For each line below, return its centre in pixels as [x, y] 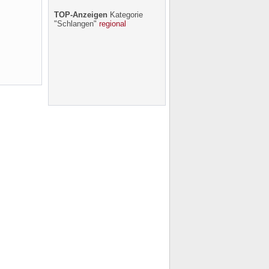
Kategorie [125, 15]
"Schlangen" [76, 24]
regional [112, 24]
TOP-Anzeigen [80, 15]
